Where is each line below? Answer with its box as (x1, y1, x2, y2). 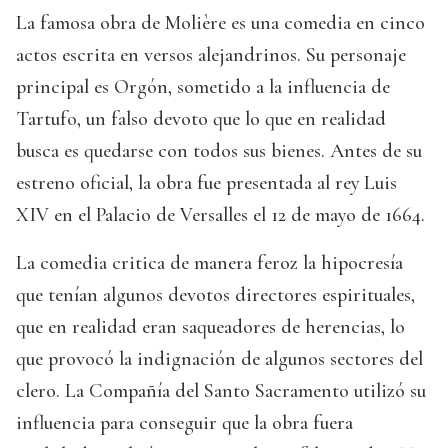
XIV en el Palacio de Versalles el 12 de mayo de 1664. (16, 202, 425, 227)
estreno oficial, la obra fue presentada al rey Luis (16, 170, 397, 195)
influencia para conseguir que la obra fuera (16, 410, 353, 435)
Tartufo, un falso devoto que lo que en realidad (16, 106, 386, 131)
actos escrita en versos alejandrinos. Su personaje (16, 42, 406, 67)
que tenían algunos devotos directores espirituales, (16, 282, 415, 307)
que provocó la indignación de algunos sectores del (16, 346, 423, 371)
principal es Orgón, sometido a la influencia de (16, 74, 390, 99)
